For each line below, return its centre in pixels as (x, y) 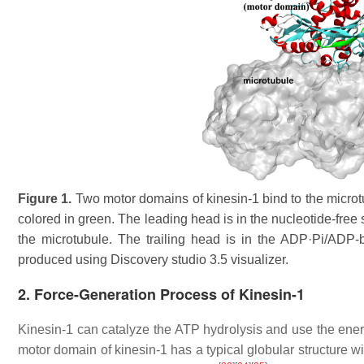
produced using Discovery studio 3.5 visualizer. (153, 259)
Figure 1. (47, 198)
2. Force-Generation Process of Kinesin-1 (161, 294)
